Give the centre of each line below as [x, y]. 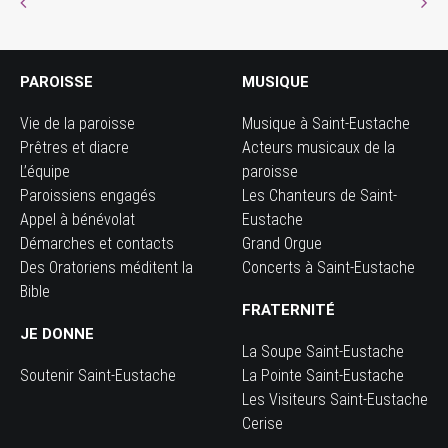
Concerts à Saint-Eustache [328, 267]
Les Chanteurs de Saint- [319, 195]
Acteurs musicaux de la [318, 147]
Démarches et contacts [97, 243]
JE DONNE [57, 334]
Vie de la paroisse [77, 123]
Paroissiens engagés [88, 195]
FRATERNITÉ [288, 310]
